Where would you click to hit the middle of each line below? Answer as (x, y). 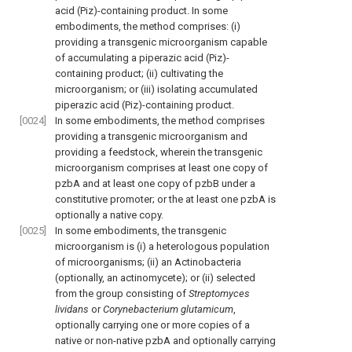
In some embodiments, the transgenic (141, 231)
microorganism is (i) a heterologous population (162, 247)
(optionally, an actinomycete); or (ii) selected (155, 278)
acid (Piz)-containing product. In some (141, 11)
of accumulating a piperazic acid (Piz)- (142, 58)
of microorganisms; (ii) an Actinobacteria (148, 262)
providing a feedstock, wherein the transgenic (159, 152)
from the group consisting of (122, 294)
